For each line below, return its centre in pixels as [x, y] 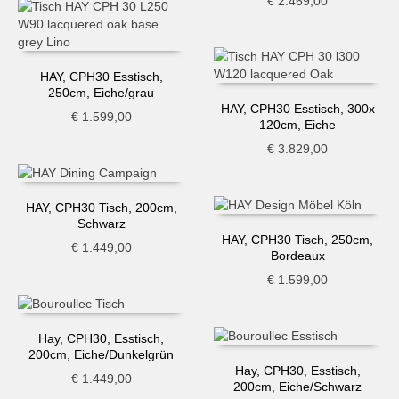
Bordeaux [297, 255]
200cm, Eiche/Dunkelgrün [102, 354]
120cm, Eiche [298, 124]
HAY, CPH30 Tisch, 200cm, [101, 207]
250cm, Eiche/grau [102, 92]
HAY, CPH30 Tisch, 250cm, [298, 239]
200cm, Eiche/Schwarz [298, 387]
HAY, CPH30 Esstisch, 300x [297, 108]
